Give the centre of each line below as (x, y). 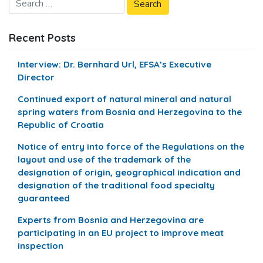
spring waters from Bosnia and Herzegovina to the (130, 112)
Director (36, 77)
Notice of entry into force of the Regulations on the (131, 147)
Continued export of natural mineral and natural (125, 99)
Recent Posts (42, 38)
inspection (41, 246)
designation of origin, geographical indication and (129, 173)
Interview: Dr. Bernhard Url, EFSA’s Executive (115, 64)
